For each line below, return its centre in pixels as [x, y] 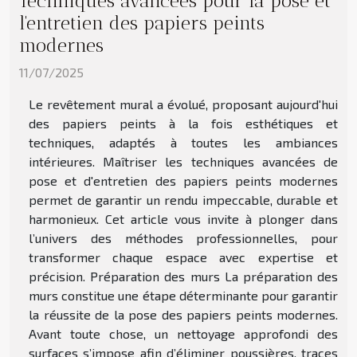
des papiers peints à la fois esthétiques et [183, 123]
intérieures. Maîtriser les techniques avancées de [183, 161]
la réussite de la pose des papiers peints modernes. [183, 314]
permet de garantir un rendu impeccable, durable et [183, 199]
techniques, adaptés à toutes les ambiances [183, 142]
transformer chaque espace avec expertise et [183, 257]
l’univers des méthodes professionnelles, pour [183, 237]
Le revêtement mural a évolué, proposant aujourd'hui [183, 104]
